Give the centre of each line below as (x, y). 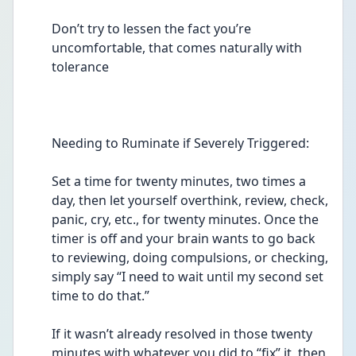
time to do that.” (104, 296)
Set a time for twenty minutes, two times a (179, 181)
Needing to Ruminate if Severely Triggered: (180, 143)
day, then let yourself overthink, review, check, (190, 200)
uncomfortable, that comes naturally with (177, 48)
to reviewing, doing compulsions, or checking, (190, 257)
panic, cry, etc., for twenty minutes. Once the (185, 219)
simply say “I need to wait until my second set (188, 277)
